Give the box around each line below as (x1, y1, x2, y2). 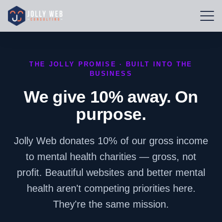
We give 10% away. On (24, 87, 198, 106)
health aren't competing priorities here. (26, 183, 196, 194)
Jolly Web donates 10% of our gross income (14, 135, 208, 146)
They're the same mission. (53, 199, 169, 210)
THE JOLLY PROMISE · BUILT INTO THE (29, 60, 193, 68)
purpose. (76, 105, 146, 123)
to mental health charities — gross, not (26, 151, 196, 162)
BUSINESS (90, 70, 132, 77)
